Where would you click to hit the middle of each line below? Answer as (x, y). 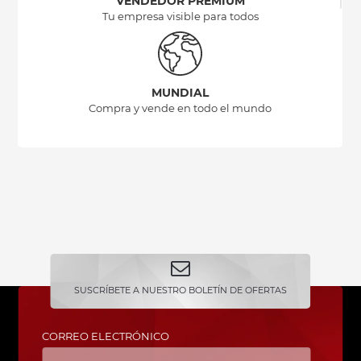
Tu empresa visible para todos (180, 17)
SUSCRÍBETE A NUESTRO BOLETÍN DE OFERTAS (180, 290)
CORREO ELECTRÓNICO (106, 336)
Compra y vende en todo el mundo (180, 108)
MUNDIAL (180, 93)
